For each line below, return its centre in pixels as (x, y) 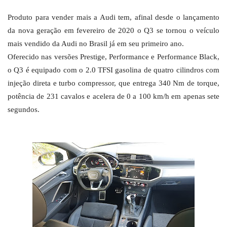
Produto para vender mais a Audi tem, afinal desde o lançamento (113, 17)
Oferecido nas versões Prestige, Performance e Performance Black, (113, 57)
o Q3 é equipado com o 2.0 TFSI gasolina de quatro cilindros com (113, 70)
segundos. (24, 110)
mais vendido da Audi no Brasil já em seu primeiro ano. (96, 44)
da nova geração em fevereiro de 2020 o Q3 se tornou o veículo (113, 31)
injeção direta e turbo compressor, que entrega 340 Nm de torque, (113, 83)
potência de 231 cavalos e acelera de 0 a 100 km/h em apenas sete (113, 97)
